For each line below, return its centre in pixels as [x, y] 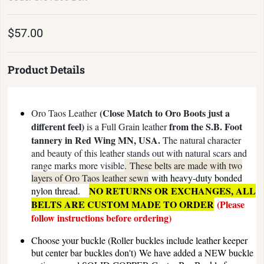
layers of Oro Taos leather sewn [90, 177]
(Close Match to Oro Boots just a [165, 113]
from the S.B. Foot [204, 126]
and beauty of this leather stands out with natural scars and [139, 153]
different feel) [58, 126]
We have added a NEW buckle [196, 252]
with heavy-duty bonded [195, 177]
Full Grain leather [134, 126]
